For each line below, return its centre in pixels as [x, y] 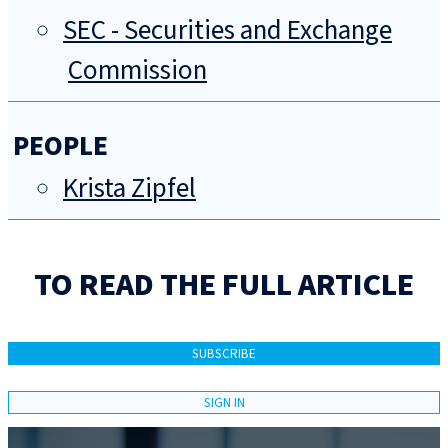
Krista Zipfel [129, 189]
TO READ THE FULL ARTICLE [224, 285]
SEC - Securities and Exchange [227, 31]
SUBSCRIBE [224, 354]
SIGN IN [224, 402]
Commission [137, 71]
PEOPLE [60, 147]
